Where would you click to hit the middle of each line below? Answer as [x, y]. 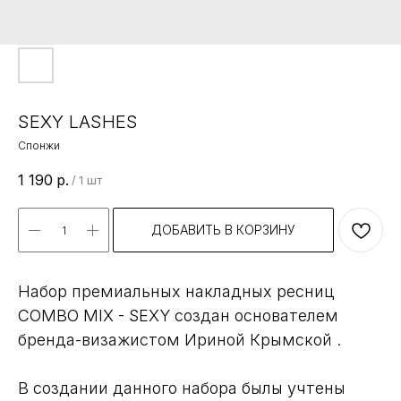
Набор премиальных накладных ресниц [176, 292]
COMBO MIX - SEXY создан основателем [178, 316]
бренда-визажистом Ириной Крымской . [179, 340]
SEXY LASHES [78, 122]
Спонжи [39, 145]
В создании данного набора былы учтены [182, 388]
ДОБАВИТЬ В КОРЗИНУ [223, 230]
